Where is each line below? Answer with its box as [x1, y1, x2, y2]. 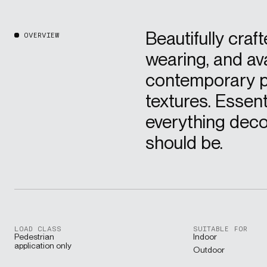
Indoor [193, 231, 217, 241]
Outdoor [193, 244, 225, 254]
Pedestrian [14, 231, 54, 241]
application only [14, 240, 72, 250]
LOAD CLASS [14, 224, 61, 233]
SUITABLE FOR [193, 224, 247, 233]
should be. [145, 132, 223, 154]
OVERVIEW [23, 30, 60, 39]
